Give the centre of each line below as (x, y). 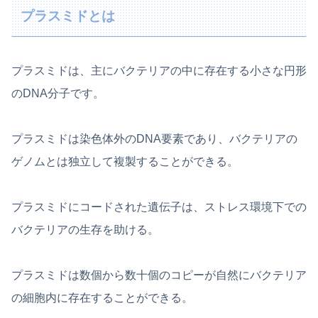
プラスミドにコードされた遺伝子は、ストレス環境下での (159, 207)
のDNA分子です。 (58, 93)
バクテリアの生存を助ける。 (85, 229)
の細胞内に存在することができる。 (102, 297)
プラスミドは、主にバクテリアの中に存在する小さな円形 (159, 70)
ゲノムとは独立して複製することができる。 (125, 161)
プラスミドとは (68, 16)
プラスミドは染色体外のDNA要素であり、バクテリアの (154, 138)
